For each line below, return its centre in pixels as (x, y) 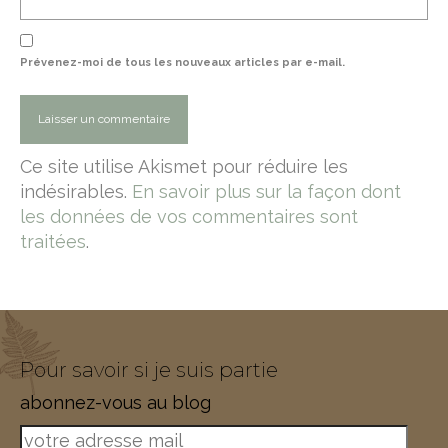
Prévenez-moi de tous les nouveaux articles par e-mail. (182, 63)
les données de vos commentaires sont (189, 217)
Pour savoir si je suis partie (149, 370)
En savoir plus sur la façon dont (266, 192)
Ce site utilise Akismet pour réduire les (184, 167)
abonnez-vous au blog (115, 403)
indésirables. (76, 192)
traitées (53, 242)
